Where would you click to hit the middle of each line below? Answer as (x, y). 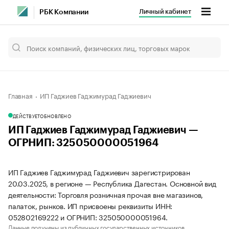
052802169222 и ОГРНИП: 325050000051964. (88, 217)
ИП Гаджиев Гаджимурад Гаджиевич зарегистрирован (99, 172)
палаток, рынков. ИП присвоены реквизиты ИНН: (90, 205)
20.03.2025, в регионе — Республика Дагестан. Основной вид (112, 183)
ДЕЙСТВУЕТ (27, 116)
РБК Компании (64, 12)
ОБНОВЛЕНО (55, 116)
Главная (20, 95)
